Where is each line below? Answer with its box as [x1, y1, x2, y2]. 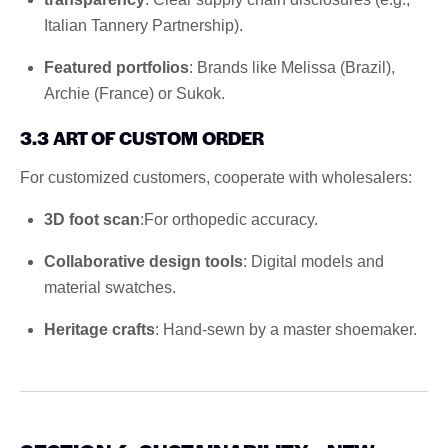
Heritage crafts [44, 320, 155, 338]
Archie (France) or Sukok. [44, 84, 225, 102]
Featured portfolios [44, 58, 189, 76]
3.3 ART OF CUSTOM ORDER [20, 124, 264, 150]
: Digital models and [243, 252, 384, 270]
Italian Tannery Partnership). [44, 16, 243, 34]
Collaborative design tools [44, 252, 243, 270]
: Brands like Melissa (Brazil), [189, 58, 395, 76]
